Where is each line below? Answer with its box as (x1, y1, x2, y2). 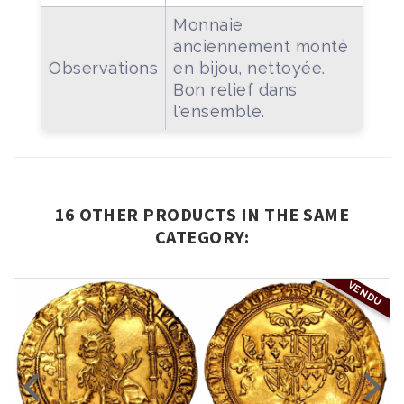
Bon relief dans (173, 79, 298, 99)
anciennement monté (173, 36, 348, 56)
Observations (49, 58, 158, 78)
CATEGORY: (154, 225, 250, 248)
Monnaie (173, 14, 243, 34)
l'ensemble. (173, 101, 265, 121)
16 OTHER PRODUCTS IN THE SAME (54, 202, 350, 225)
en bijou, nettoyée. (173, 58, 326, 78)
